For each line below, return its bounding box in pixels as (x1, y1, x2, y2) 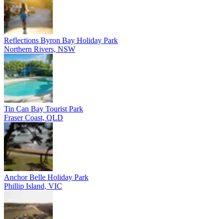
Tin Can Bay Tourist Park (4, 104, 83, 113)
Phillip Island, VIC (4, 181, 62, 190)
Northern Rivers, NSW (4, 44, 75, 53)
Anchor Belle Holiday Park (4, 173, 88, 181)
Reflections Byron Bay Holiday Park (4, 36, 118, 44)
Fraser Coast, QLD (4, 113, 63, 122)
